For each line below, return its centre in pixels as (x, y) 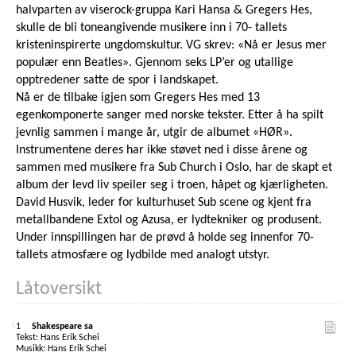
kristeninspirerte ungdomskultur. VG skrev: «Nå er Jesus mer (171, 46)
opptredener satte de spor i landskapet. (117, 81)
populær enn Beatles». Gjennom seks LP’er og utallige (155, 63)
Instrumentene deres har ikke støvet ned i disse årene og (162, 151)
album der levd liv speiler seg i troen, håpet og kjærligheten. (172, 186)
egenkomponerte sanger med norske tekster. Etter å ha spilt (170, 116)
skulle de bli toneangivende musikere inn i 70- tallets (151, 28)
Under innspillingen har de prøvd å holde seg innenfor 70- (165, 238)
